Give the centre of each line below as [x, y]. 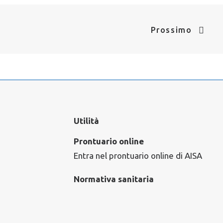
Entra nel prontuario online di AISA [138, 156]
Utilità [86, 121]
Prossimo [171, 30]
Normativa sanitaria [114, 179]
